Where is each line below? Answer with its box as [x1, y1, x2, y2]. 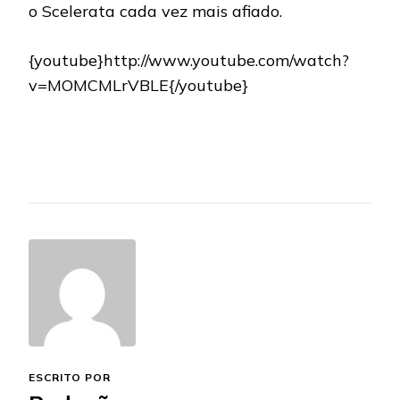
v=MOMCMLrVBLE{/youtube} [29, 74, 248, 96]
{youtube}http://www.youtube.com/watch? [29, 49, 349, 71]
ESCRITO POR [29, 370, 111, 384]
